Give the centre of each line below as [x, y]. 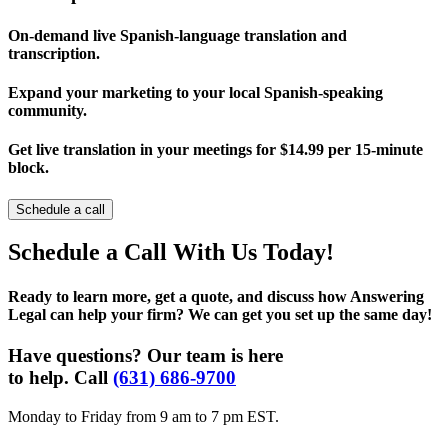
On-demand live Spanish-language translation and [177, 35]
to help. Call [58, 377]
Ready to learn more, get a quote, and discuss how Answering [216, 296]
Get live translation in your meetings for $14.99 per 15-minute [215, 150]
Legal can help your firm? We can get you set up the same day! [220, 314]
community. [47, 110]
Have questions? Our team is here [145, 355]
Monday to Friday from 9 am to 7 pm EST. [143, 416]
